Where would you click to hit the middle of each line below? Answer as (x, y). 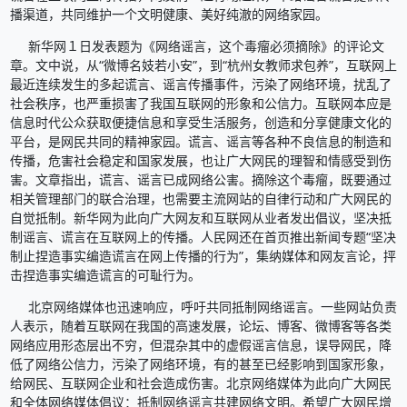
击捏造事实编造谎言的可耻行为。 (105, 274)
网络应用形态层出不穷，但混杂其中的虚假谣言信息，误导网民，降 (200, 344)
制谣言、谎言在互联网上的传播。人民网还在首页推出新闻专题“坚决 (203, 236)
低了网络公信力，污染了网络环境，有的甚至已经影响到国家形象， (200, 363)
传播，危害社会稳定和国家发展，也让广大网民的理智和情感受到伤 (200, 160)
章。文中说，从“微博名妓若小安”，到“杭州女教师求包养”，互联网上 (203, 65)
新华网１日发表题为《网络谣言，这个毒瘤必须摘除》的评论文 (197, 45)
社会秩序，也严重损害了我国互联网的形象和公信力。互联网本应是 (200, 103)
